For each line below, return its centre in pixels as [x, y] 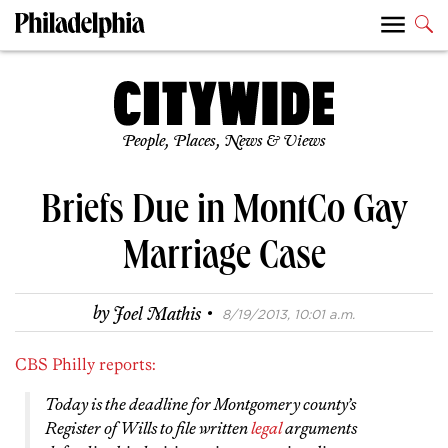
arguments [319, 428]
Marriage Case [224, 260]
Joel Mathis [157, 314]
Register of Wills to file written [148, 428]
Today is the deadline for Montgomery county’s [200, 404]
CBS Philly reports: [85, 364]
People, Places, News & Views [224, 142]
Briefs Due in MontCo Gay [224, 214]
